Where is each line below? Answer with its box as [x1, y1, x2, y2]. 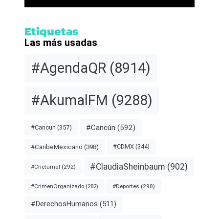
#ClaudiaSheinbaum [90, 161, 165, 172]
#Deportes [112, 182, 139, 190]
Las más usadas [24, 37, 97, 49]
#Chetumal [31, 163, 60, 170]
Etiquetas [24, 25, 78, 38]
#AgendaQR [31, 60, 106, 77]
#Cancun [31, 124, 56, 131]
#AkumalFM [31, 92, 108, 109]
